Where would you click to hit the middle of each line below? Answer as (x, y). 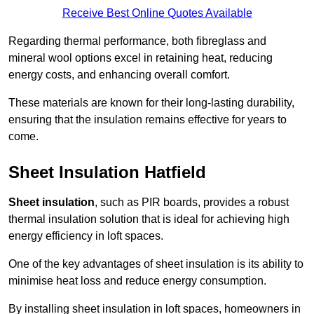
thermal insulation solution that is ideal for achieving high (149, 219)
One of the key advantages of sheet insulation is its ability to (156, 264)
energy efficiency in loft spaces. (86, 236)
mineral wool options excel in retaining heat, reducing (141, 58)
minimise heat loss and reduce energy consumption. (137, 281)
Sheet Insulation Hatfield (107, 172)
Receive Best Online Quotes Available (157, 13)
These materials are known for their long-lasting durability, (151, 103)
